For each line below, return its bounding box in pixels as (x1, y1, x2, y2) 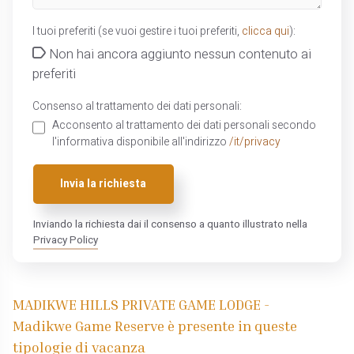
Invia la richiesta (60, 176, 147, 193)
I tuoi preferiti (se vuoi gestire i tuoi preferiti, (32, 23, 242, 40)
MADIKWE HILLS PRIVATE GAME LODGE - (13, 295, 270, 313)
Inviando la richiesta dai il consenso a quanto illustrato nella (32, 217, 307, 233)
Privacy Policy (32, 232, 98, 249)
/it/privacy (228, 134, 281, 150)
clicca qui (241, 23, 289, 40)
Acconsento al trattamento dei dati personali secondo (51, 117, 316, 134)
